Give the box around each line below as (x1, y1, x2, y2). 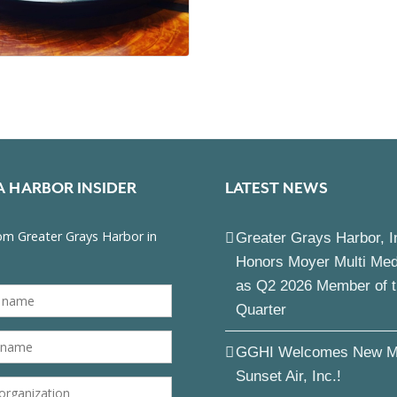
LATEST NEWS (225, 178, 328, 197)
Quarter (236, 300, 286, 318)
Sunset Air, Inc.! (236, 367, 341, 385)
